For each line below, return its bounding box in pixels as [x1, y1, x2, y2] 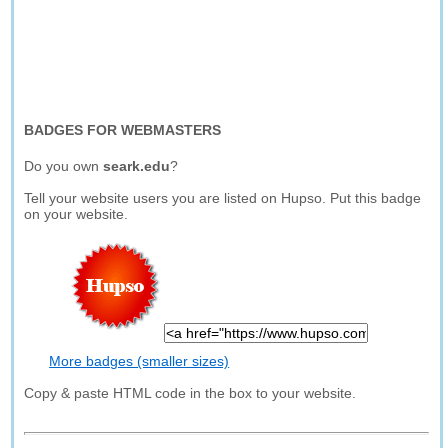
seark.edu [103, 158, 171, 174]
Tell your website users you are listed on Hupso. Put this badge [24, 190, 422, 206]
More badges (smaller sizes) [49, 353, 230, 369]
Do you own [24, 158, 104, 174]
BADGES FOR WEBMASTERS [24, 122, 222, 138]
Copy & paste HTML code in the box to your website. [24, 385, 357, 401]
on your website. [24, 206, 129, 222]
